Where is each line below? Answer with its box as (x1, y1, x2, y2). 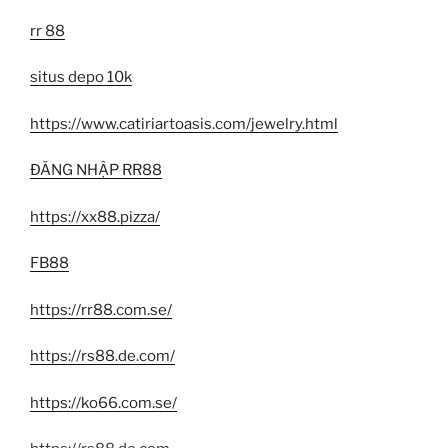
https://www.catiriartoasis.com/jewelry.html (30, 114, 338, 133)
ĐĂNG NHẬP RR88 (30, 161, 162, 180)
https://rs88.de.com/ (30, 347, 175, 366)
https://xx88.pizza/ (30, 207, 160, 226)
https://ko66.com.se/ (30, 393, 177, 412)
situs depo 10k (30, 68, 132, 87)
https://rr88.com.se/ (30, 300, 172, 319)
